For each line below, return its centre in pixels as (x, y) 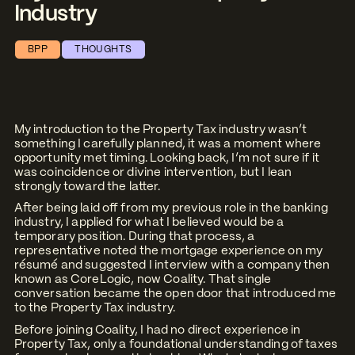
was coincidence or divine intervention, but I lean (153, 173)
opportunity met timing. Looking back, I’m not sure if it (167, 159)
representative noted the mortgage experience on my (168, 252)
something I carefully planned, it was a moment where (168, 145)
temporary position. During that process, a (134, 237)
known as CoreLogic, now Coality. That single (143, 280)
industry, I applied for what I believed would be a (149, 223)
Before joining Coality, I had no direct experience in (157, 330)
